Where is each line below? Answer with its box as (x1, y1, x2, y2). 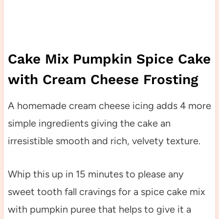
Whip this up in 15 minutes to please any (7, 168, 184, 180)
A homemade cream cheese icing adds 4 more (7, 100, 211, 112)
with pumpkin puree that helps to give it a (7, 203, 191, 216)
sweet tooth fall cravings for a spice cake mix (7, 186, 205, 198)
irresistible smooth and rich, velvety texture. (7, 135, 200, 147)
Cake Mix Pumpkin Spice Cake (7, 51, 211, 67)
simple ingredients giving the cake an (7, 117, 171, 130)
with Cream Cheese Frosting (7, 71, 198, 88)
